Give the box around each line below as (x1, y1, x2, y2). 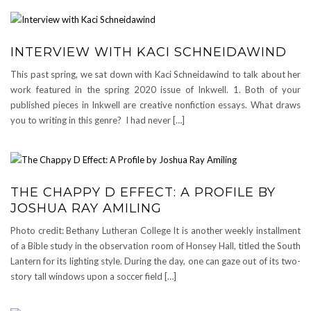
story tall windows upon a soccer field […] (10, 270, 176, 282)
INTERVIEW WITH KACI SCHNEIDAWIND (10, 44, 287, 60)
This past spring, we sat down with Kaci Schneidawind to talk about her (10, 68, 301, 80)
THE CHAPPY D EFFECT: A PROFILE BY (10, 184, 276, 200)
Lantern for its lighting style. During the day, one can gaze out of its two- (10, 255, 301, 267)
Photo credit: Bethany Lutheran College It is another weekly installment (10, 224, 301, 236)
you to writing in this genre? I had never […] (10, 114, 185, 126)
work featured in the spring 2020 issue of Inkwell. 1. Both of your (10, 83, 301, 95)
